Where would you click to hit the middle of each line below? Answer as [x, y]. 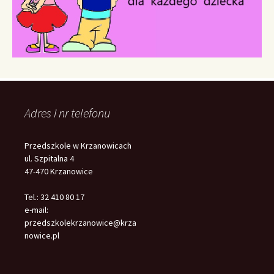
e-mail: [36, 209]
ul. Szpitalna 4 [49, 158]
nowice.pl [42, 235]
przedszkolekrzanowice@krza [80, 222]
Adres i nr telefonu [67, 113]
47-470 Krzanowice [59, 171]
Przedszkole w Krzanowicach [78, 145]
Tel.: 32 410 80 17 [54, 197]
